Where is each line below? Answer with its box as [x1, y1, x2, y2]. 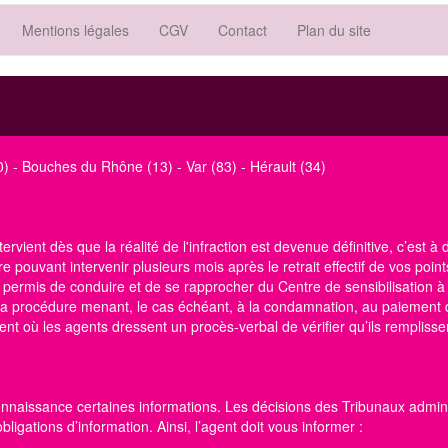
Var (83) [186, 156, 237, 176]
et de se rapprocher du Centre [125, 276, 325, 296]
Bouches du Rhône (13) [22, 156, 173, 176]
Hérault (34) [250, 156, 326, 176]
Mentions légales [22, 20, 129, 40]
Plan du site [297, 20, 371, 40]
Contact [218, 20, 267, 40]
